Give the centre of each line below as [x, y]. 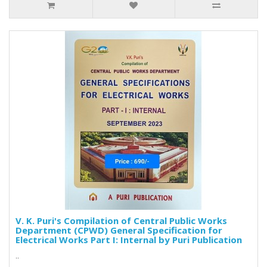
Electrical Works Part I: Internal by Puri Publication [129, 240]
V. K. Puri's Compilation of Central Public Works [121, 221]
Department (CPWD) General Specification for [119, 230]
